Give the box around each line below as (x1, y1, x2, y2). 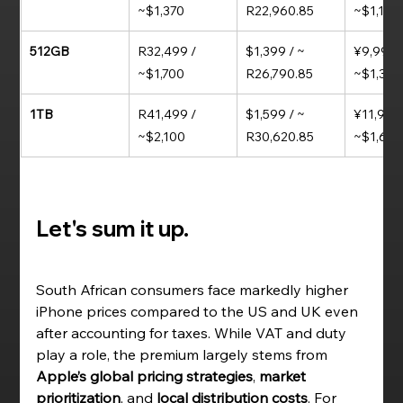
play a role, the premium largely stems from (36, 345, 332, 363)
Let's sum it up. (36, 215, 194, 242)
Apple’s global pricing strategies (36, 367, 254, 385)
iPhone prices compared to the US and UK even (36, 302, 363, 320)
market (259, 367, 310, 385)
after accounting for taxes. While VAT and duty (36, 324, 351, 342)
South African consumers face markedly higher (36, 281, 353, 299)
